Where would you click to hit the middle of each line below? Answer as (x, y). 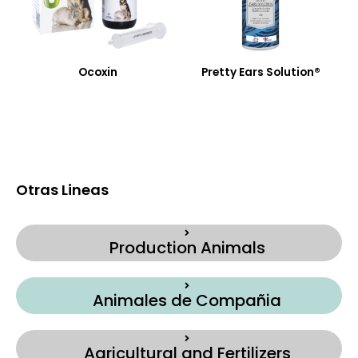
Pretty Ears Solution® (261, 72)
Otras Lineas (62, 189)
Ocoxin (97, 72)
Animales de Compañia (187, 301)
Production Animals (187, 248)
